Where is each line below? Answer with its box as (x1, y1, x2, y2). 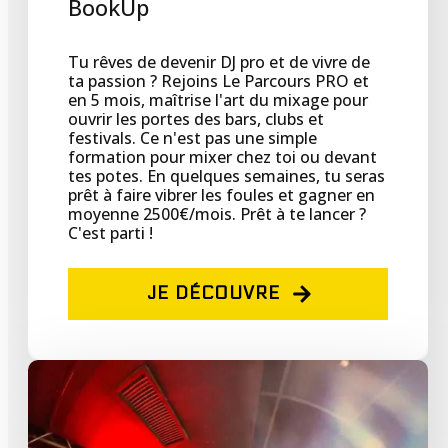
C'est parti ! (68, 222, 153, 245)
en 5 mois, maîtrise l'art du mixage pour (68, 89, 368, 112)
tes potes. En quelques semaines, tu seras (68, 165, 385, 188)
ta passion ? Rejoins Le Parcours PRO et (68, 70, 369, 93)
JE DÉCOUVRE (146, 283, 280, 305)
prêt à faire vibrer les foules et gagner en (68, 184, 375, 207)
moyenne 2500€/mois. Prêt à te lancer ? (68, 203, 366, 226)
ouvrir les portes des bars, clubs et (68, 108, 324, 131)
